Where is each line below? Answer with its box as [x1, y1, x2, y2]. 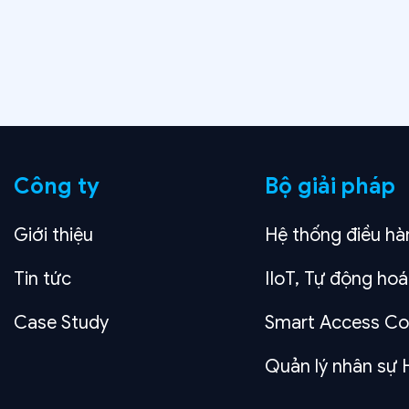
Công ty [14, 173, 100, 201]
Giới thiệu [14, 224, 93, 247]
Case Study [14, 311, 109, 335]
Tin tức [14, 267, 71, 291]
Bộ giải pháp [264, 173, 395, 201]
